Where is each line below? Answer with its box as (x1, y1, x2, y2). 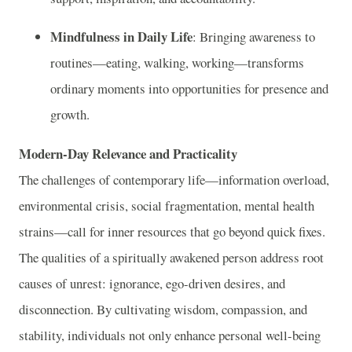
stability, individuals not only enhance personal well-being (19, 326, 321, 345)
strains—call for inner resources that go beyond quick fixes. (19, 222, 325, 241)
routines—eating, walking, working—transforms (50, 53, 304, 72)
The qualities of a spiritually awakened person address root (19, 248, 324, 267)
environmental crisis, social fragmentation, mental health (19, 196, 314, 215)
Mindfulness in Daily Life (50, 27, 192, 47)
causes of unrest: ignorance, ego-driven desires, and (19, 274, 285, 293)
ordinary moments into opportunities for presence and (50, 79, 328, 98)
